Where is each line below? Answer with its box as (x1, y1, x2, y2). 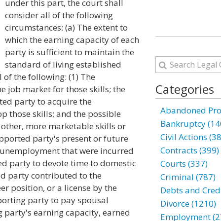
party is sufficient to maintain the (5, 46, 134, 58)
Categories (155, 81, 214, 97)
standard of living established (5, 59, 121, 70)
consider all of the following (5, 9, 113, 21)
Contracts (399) (160, 145, 219, 156)
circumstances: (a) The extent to (5, 22, 128, 33)
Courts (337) (160, 158, 208, 169)
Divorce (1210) (160, 198, 216, 209)
